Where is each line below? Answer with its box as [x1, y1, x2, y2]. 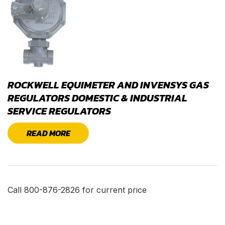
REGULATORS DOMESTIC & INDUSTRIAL [8, 90, 187, 105]
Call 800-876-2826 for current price [8, 184, 147, 195]
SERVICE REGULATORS [8, 103, 111, 119]
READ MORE [26, 127, 70, 139]
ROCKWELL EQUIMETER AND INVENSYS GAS [8, 77, 209, 92]
